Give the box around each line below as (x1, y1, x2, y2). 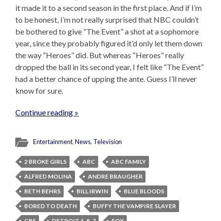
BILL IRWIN (76, 187, 109, 195)
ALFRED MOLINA (24, 173, 73, 181)
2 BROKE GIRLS (24, 158, 67, 166)
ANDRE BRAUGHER (88, 173, 143, 181)
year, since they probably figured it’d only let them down (15, 38, 203, 48)
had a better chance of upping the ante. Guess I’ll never (15, 74, 197, 84)
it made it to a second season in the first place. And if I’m (15, 3, 202, 13)
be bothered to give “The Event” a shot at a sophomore (15, 27, 199, 37)
